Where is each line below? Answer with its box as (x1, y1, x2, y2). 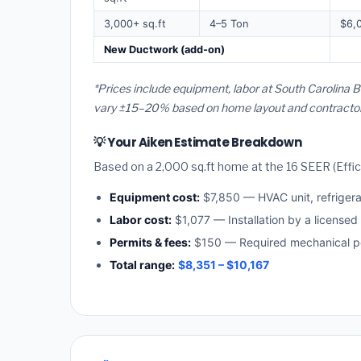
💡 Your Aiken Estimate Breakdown (93, 133, 302, 151)
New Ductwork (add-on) (104, 43, 225, 56)
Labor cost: (110, 212, 172, 226)
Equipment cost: (110, 189, 200, 204)
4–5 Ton (210, 17, 248, 30)
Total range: (110, 257, 175, 272)
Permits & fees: (110, 234, 191, 249)
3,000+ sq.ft (104, 17, 166, 30)
